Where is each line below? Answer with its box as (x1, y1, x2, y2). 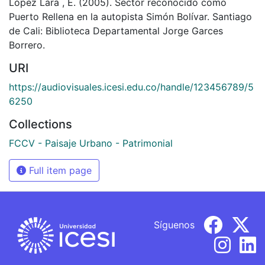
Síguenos (154, 218, 195, 231)
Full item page (26, 164, 92, 176)
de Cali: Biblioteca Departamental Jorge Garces (9, 24, 223, 37)
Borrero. (9, 38, 45, 51)
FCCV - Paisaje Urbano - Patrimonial (9, 137, 173, 149)
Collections (9, 117, 72, 131)
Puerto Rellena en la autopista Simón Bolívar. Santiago (9, 10, 252, 22)
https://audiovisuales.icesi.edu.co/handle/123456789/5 (9, 80, 254, 93)
